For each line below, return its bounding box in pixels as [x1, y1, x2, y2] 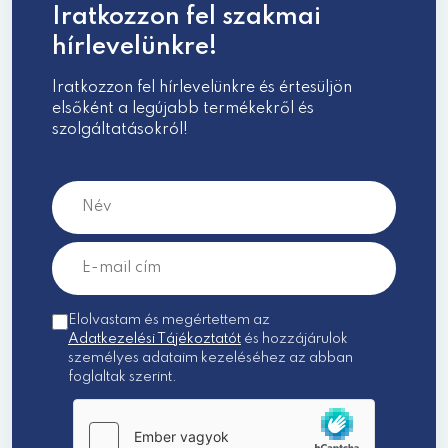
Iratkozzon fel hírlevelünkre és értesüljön [52, 79, 352, 96]
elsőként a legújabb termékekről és [52, 100, 314, 117]
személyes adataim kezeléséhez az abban [68, 350, 353, 365]
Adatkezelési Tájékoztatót [68, 331, 241, 346]
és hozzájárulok [241, 331, 348, 346]
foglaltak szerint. [68, 369, 177, 384]
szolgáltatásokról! [52, 121, 188, 138]
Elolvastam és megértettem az [68, 312, 270, 327]
